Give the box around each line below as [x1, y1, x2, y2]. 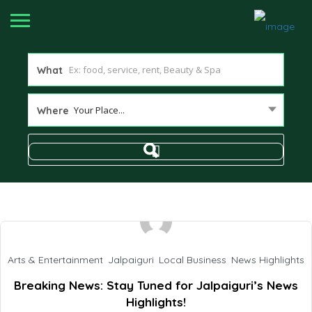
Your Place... [74, 104, 125, 116]
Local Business [159, 253, 226, 266]
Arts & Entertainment [8, 253, 103, 266]
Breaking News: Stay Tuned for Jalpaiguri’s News [14, 278, 298, 292]
